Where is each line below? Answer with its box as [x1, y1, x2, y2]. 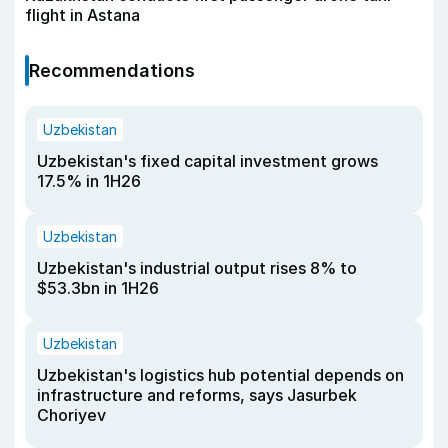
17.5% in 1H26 [37, 171, 141, 192]
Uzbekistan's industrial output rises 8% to [37, 258, 357, 279]
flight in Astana [25, 5, 140, 26]
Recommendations [29, 60, 195, 82]
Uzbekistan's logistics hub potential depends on [37, 365, 404, 386]
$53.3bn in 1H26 [37, 278, 159, 299]
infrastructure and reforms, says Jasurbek [37, 385, 357, 406]
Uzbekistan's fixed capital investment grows [37, 151, 378, 172]
